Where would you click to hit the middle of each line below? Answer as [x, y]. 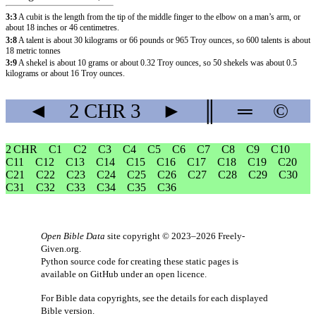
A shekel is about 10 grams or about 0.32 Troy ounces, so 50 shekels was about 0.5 [158, 63]
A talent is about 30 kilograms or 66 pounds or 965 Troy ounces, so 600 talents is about [164, 40]
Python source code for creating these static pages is [140, 261]
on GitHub [98, 274]
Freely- [231, 236]
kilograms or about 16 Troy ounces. [65, 74]
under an [137, 274]
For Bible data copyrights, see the [106, 298]
